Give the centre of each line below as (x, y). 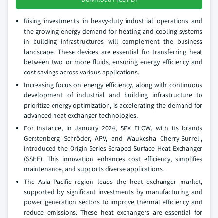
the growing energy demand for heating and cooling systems (113, 31)
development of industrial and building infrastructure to (113, 95)
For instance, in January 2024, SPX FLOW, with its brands (113, 128)
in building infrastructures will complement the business (113, 41)
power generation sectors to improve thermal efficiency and (113, 202)
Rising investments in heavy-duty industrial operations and (113, 21)
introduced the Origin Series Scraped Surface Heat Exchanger (113, 148)
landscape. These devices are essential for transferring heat (113, 52)
